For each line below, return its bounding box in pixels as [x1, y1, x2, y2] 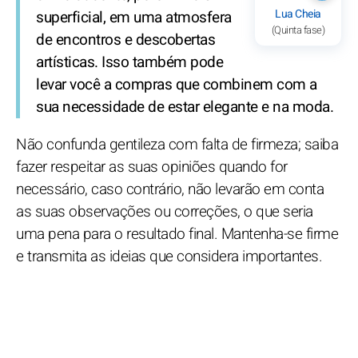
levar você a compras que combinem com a [36, 73, 317, 96]
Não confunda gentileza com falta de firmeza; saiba [16, 133, 338, 156]
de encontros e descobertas [36, 28, 215, 51]
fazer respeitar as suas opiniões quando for [16, 155, 288, 178]
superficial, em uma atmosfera [36, 6, 232, 29]
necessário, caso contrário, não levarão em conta [16, 177, 324, 201]
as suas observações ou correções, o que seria [16, 200, 313, 223]
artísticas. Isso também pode [36, 50, 223, 74]
